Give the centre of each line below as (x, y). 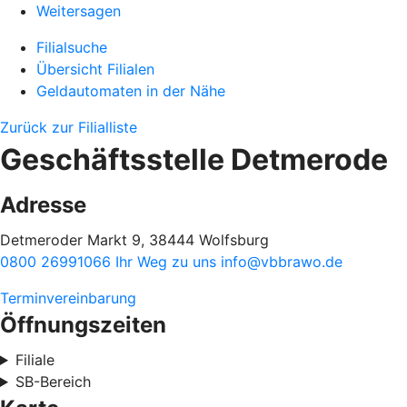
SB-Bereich (53, 382)
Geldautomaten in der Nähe (131, 91)
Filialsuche (72, 47)
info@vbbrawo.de (282, 262)
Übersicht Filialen (95, 69)
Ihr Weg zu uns (168, 262)
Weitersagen (79, 11)
